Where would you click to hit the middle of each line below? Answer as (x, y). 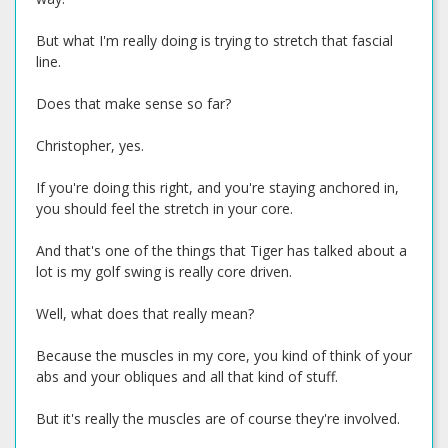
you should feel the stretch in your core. (164, 208)
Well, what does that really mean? (145, 313)
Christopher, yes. (90, 145)
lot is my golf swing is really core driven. (164, 271)
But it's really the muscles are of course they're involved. (218, 418)
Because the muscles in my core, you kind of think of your (224, 355)
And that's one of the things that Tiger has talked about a (221, 250)
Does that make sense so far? (133, 103)
